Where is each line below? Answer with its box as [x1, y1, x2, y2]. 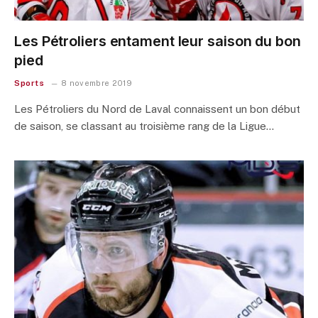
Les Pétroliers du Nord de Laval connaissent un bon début [14, 102, 300, 115]
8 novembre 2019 [60, 78, 132, 87]
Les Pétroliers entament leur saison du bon [14, 32, 301, 50]
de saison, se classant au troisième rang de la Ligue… [14, 119, 274, 132]
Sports [14, 77, 45, 88]
